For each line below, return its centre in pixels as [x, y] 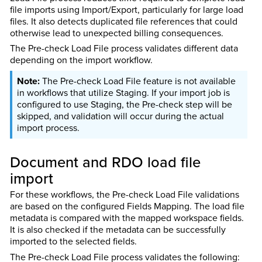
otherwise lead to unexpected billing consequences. [116, 33]
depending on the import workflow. [81, 60]
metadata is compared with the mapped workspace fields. [127, 218]
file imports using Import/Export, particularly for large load [126, 9]
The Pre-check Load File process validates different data [124, 49]
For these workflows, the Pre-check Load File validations [124, 195]
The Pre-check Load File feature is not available [139, 81]
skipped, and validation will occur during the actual [120, 116]
